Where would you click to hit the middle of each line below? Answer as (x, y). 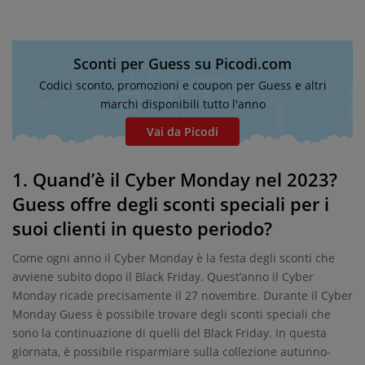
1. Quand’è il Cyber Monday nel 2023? (175, 179)
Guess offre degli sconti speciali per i (171, 204)
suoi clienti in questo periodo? (142, 228)
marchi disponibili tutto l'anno (182, 104)
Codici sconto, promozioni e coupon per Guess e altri (182, 85)
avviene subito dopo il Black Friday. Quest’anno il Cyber (163, 277)
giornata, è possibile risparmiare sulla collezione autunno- (172, 352)
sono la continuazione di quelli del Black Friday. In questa (169, 333)
